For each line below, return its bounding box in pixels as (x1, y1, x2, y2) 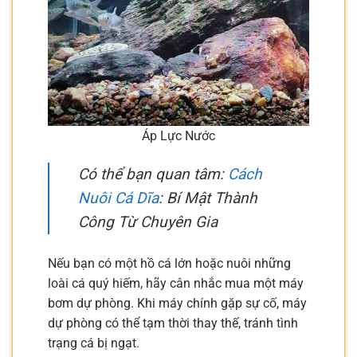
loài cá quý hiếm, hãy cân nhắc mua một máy (48, 276, 304, 292)
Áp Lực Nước (142, 127, 215, 143)
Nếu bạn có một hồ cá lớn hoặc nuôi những (48, 256, 291, 272)
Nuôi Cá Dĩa (78, 188, 159, 207)
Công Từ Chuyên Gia (78, 212, 218, 231)
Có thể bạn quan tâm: (78, 164, 228, 183)
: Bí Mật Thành (159, 188, 257, 207)
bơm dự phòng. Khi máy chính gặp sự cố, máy (48, 296, 307, 312)
